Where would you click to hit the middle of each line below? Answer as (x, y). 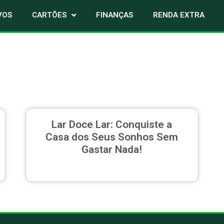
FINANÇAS (114, 15)
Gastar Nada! (112, 150)
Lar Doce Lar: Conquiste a (112, 125)
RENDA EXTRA (178, 15)
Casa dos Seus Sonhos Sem (112, 137)
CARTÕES (49, 15)
